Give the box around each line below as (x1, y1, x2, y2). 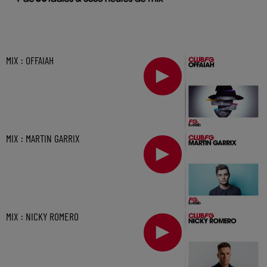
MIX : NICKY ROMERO (6, 210, 79, 223)
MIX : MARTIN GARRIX (6, 132, 80, 145)
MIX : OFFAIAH (6, 54, 54, 67)
